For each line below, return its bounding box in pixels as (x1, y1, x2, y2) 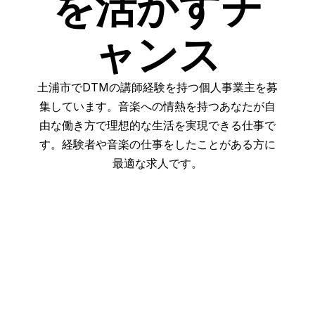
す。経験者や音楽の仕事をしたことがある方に (39, 137, 276, 152)
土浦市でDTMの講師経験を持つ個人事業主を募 (37, 80, 278, 95)
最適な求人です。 (112, 156, 202, 171)
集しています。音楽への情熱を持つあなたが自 (39, 99, 276, 114)
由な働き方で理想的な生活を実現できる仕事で (39, 118, 276, 133)
